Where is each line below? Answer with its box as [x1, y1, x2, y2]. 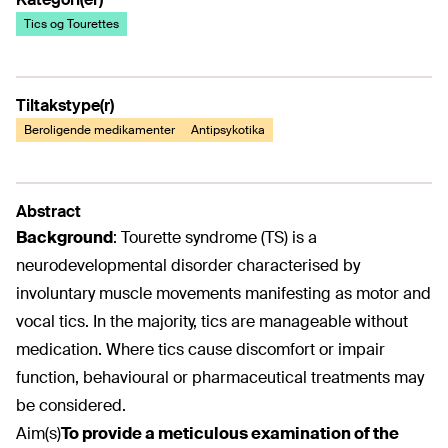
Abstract [16, 201, 81, 222]
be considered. [16, 395, 126, 416]
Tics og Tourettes [24, 16, 119, 32]
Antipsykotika [191, 122, 265, 138]
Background [16, 227, 113, 248]
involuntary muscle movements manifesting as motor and [16, 283, 431, 304]
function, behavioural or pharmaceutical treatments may [16, 367, 424, 388]
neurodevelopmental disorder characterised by [16, 255, 360, 276]
